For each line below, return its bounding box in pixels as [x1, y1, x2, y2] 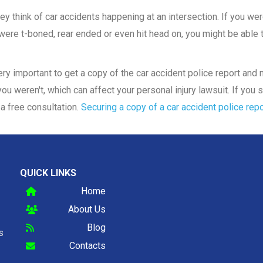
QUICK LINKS [20, 167, 76, 179]
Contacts [69, 240, 106, 252]
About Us [68, 204, 106, 215]
